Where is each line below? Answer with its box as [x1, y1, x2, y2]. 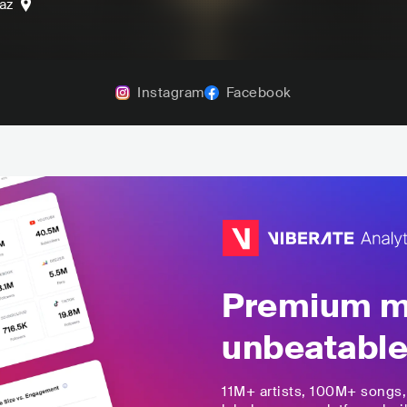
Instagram [137, 83, 204, 102]
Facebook [225, 83, 292, 102]
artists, [255, 382, 310, 401]
